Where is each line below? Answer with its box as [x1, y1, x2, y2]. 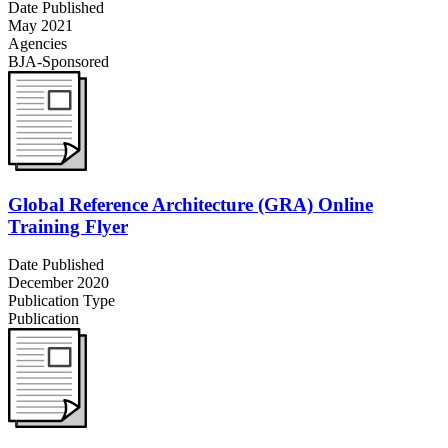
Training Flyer [8, 215, 128, 237]
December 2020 [8, 274, 109, 292]
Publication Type [8, 292, 115, 310]
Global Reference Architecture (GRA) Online [8, 193, 373, 215]
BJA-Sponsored [8, 53, 109, 70]
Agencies [8, 35, 67, 52]
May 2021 [8, 17, 73, 34]
